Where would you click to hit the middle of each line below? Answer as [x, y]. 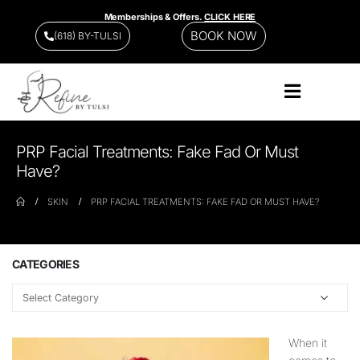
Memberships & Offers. [154, 16]
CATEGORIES [45, 264]
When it [308, 343]
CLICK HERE [230, 16]
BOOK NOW [223, 35]
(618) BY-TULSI [88, 35]
